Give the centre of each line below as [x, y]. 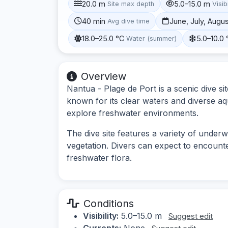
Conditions [109, 203]
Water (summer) [152, 39]
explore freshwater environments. [133, 113]
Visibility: [101, 216]
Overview [104, 76]
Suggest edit [191, 216]
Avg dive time [129, 21]
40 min [94, 21]
